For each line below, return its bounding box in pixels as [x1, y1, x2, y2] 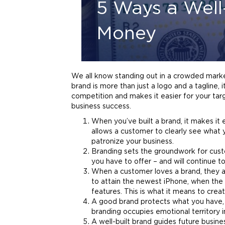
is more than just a [91, 83, 157, 90]
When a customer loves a [91, 168, 181, 175]
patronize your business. [91, 138, 174, 145]
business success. [71, 103, 131, 110]
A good [91, 198, 119, 205]
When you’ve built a [91, 118, 161, 125]
